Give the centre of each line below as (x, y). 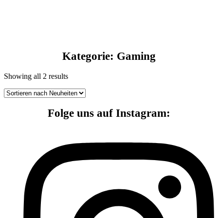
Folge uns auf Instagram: (109, 113)
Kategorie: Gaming (109, 56)
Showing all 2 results (36, 76)
